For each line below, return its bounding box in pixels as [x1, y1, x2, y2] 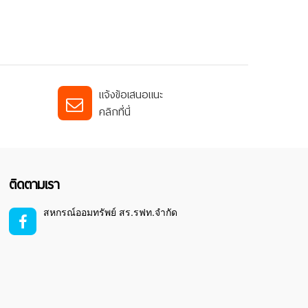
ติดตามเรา [9, 173, 60, 197]
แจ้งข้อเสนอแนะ [98, 85, 163, 104]
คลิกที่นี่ [98, 102, 131, 122]
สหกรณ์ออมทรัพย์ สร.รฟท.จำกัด [43, 205, 178, 219]
